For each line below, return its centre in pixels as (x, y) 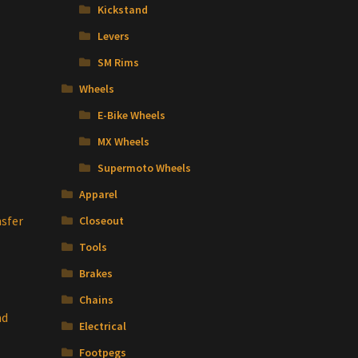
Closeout (102, 221)
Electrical (103, 326)
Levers (113, 36)
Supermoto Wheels (144, 168)
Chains (97, 300)
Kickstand (122, 10)
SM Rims (118, 63)
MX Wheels (123, 142)
